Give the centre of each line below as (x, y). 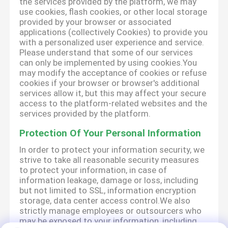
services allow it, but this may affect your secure (113, 93)
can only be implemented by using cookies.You (108, 63)
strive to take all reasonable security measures (109, 160)
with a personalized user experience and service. (112, 42)
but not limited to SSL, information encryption (108, 191)
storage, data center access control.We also (105, 201)
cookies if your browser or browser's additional (110, 83)
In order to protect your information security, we (112, 150)
